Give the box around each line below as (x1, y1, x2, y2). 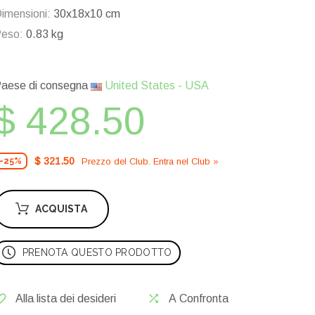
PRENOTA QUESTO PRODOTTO (22, 247, 172, 259)
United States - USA (102, 79, 209, 92)
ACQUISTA (34, 203, 88, 215)
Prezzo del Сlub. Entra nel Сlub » (82, 155, 219, 167)
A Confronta (169, 292, 229, 305)
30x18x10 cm (51, 8, 120, 20)
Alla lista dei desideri (15, 292, 116, 305)
